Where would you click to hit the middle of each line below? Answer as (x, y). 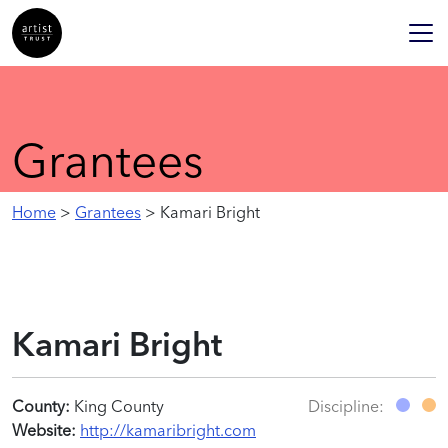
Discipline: (348, 406)
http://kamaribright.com (168, 430)
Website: (44, 430)
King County (117, 406)
